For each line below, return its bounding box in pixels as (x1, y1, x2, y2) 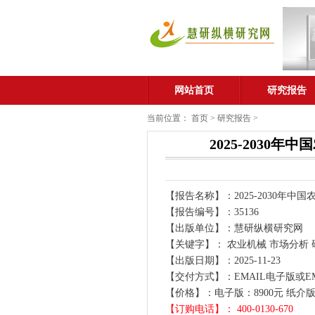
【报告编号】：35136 (165, 207, 259, 217)
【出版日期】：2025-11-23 (165, 255, 281, 266)
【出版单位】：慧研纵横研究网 (165, 223, 303, 233)
